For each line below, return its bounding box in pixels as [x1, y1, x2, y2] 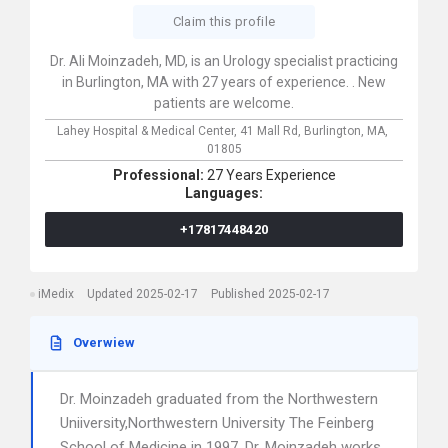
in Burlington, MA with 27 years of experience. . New [62, 74, 386, 90]
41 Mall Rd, [240, 124, 304, 138]
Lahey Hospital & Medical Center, [57, 124, 240, 138]
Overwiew [73, 335, 135, 350]
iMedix [38, 287, 74, 301]
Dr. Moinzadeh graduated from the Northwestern [60, 390, 378, 408]
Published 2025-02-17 [211, 287, 330, 301]
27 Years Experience [206, 167, 336, 183]
